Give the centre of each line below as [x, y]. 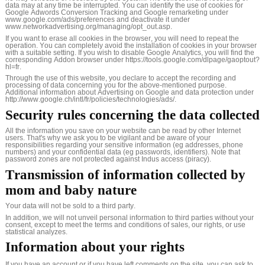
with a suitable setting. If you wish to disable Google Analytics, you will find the [130, 52]
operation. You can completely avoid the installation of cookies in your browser [131, 45]
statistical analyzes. [36, 232]
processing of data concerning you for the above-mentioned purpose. [116, 85]
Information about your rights [95, 247]
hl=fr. [13, 67]
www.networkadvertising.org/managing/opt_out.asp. [89, 27]
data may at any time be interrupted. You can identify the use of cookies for [124, 6]
